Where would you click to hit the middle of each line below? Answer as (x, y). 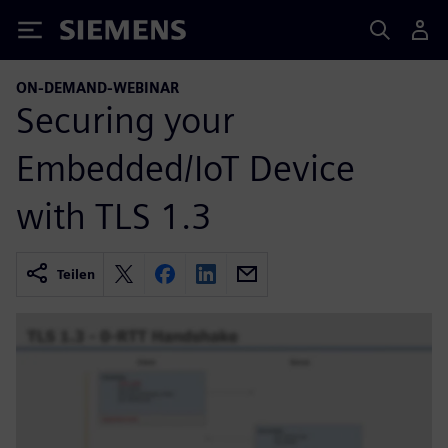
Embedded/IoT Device (185, 167)
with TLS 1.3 (114, 215)
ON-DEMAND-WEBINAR (97, 87)
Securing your (125, 119)
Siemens (93, 33)
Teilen (76, 274)
